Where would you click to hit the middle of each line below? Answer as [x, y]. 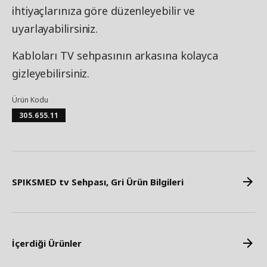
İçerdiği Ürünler [47, 243]
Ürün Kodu [30, 100]
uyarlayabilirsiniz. [55, 29]
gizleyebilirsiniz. [51, 74]
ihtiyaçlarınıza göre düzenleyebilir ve [104, 11]
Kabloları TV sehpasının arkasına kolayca [115, 56]
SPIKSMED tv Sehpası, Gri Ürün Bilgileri [98, 182]
